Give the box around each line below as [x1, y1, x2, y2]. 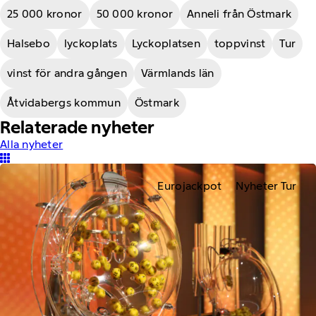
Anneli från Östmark [187, 7, 292, 21]
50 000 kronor [96, 7, 174, 21]
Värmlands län [140, 66, 214, 80]
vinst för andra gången [7, 66, 127, 80]
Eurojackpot [157, 178, 222, 193]
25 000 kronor [7, 7, 83, 21]
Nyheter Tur [236, 178, 297, 193]
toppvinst [214, 37, 266, 51]
